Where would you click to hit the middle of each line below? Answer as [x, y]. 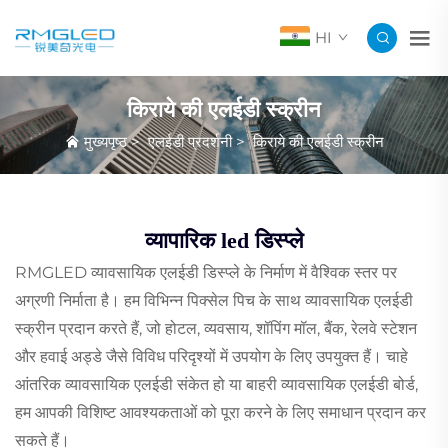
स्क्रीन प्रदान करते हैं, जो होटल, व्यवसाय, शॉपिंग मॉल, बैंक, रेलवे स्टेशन [216, 329]
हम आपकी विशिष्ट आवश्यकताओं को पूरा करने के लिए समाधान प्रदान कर [220, 413]
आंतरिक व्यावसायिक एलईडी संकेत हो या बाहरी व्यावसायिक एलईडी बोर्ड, [216, 385]
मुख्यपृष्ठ [105, 141]
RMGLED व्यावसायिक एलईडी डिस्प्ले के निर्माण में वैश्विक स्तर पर [206, 273]
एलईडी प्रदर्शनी [189, 141]
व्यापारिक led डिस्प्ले [224, 241]
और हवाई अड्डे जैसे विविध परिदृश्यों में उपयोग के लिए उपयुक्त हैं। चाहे [211, 357]
